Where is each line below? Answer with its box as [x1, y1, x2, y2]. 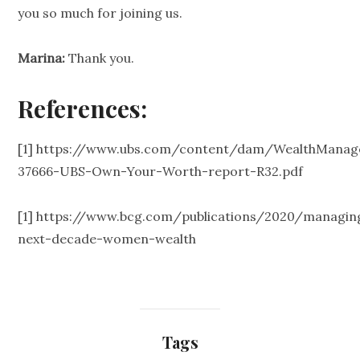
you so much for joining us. [18, 5, 183, 22]
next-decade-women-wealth [18, 231, 197, 247]
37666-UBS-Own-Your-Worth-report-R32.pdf [18, 163, 304, 180]
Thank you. [65, 50, 135, 67]
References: [18, 92, 148, 125]
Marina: [18, 50, 66, 67]
